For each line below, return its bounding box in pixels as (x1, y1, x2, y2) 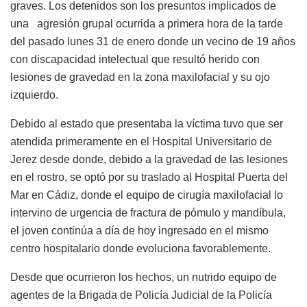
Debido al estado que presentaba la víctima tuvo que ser (10, 117, 283, 130)
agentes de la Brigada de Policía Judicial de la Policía (10, 288, 272, 301)
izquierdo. (10, 88, 58, 101)
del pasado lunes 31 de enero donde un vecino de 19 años (10, 35, 295, 47)
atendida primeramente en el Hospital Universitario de (10, 135, 272, 147)
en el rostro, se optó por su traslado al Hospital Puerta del (10, 171, 288, 183)
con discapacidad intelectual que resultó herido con (10, 53, 262, 65)
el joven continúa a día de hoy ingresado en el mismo (10, 224, 269, 236)
